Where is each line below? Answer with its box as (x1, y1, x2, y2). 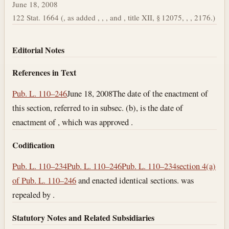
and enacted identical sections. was (76, 174, 194, 186)
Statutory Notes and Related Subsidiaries (12, 211, 155, 223)
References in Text (12, 66, 77, 79)
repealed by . (12, 188, 55, 200)
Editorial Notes (12, 44, 65, 56)
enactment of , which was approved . (12, 116, 133, 128)
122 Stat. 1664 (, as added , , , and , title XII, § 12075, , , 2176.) (12, 12, 216, 23)
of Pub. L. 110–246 (12, 174, 77, 186)
